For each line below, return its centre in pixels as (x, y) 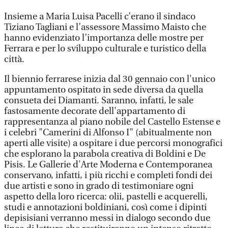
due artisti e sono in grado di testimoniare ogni (99, 186)
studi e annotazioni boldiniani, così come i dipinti (105, 207)
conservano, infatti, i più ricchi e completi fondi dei (108, 175)
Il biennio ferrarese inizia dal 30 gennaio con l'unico (110, 79)
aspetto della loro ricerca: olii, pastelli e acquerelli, (106, 197)
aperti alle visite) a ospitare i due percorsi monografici (113, 143)
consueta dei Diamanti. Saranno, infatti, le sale (99, 101)
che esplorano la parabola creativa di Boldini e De (105, 154)
